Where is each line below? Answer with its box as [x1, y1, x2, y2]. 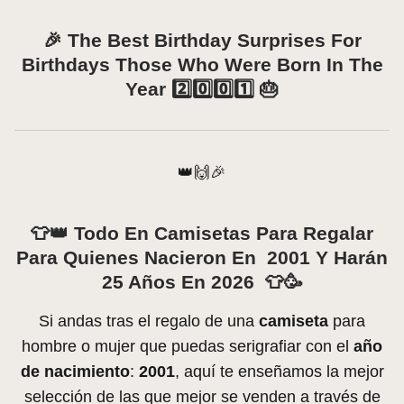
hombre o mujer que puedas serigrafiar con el [22, 337, 353, 356]
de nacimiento [20, 363, 130, 381]
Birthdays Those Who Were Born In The [21, 54, 383, 76]
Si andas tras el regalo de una [39, 312, 259, 331]
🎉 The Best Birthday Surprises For [42, 30, 362, 51]
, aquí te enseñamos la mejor [174, 363, 384, 381]
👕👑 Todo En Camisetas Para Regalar [31, 223, 373, 244]
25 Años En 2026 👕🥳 [101, 271, 303, 293]
